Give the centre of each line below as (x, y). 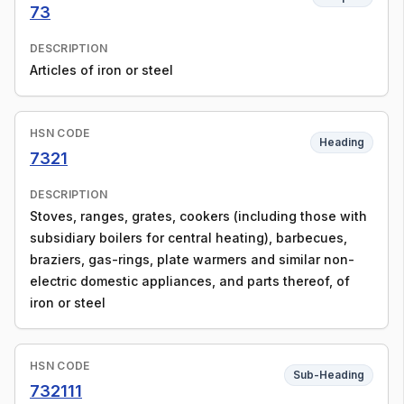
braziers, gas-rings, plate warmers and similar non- (192, 259)
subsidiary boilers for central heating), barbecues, (188, 238)
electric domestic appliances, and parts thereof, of (190, 281)
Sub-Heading (329, 375)
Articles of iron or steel (101, 70)
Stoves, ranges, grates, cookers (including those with (198, 216)
